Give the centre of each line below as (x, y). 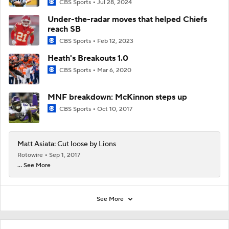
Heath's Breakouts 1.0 (88, 59)
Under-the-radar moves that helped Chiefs (127, 19)
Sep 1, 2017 (65, 155)
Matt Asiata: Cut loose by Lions (67, 144)
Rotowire (31, 155)
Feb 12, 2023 (115, 41)
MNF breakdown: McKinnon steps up (117, 97)
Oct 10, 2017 (115, 109)
